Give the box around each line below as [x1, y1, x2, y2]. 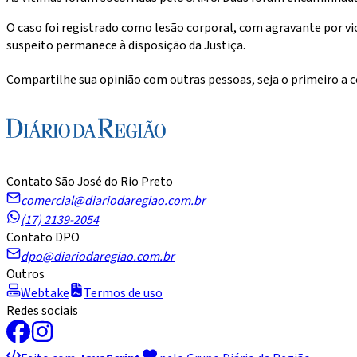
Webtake [21, 284, 69, 302]
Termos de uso [84, 284, 163, 302]
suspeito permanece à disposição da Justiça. [6, 36, 245, 54]
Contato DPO [6, 228, 80, 246]
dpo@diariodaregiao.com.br [21, 247, 175, 265]
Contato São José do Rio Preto [6, 172, 173, 190]
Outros [6, 265, 45, 283]
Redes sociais [6, 301, 78, 320]
